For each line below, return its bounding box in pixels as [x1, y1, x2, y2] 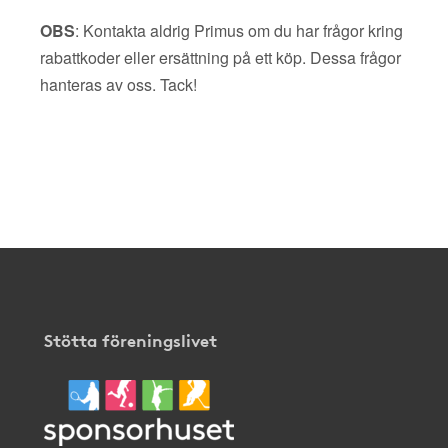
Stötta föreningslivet [44, 327, 217, 352]
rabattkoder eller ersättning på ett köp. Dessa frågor [40, 46, 401, 69]
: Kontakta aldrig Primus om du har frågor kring [75, 19, 403, 42]
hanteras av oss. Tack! [40, 73, 197, 96]
